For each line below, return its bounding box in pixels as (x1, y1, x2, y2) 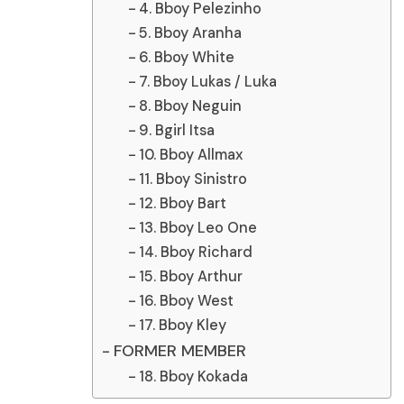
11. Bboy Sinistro (138, 170, 247, 188)
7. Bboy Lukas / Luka (138, 72, 277, 91)
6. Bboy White (138, 48, 234, 67)
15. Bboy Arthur (138, 267, 243, 286)
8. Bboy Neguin (138, 96, 242, 115)
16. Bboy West (138, 291, 234, 310)
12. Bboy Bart (138, 194, 226, 213)
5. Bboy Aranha (138, 23, 242, 42)
